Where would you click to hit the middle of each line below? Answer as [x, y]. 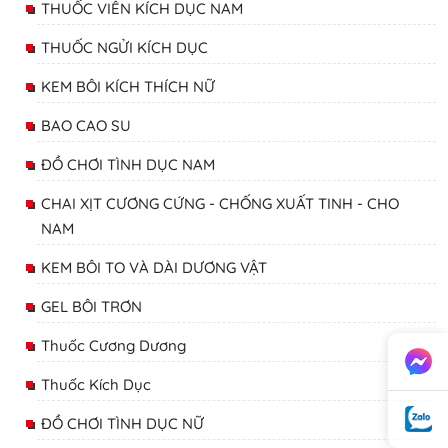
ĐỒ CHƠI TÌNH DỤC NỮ [122, 424]
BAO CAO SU [86, 126]
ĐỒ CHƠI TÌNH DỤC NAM [128, 165]
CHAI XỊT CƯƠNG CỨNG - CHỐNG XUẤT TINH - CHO [220, 204]
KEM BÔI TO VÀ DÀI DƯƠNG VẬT [154, 268]
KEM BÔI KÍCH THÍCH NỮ [128, 87]
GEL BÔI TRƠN [91, 307]
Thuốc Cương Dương [113, 346]
